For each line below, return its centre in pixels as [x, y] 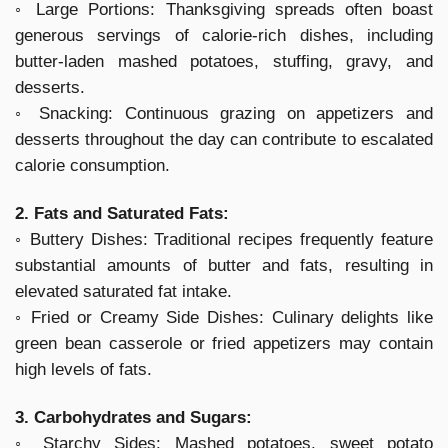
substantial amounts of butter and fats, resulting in [224, 266]
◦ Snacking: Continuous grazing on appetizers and [224, 114]
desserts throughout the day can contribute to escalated [224, 140]
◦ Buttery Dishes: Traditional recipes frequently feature [224, 240]
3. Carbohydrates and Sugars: [133, 417]
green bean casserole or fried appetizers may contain [224, 344]
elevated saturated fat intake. [123, 292]
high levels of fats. [83, 370]
